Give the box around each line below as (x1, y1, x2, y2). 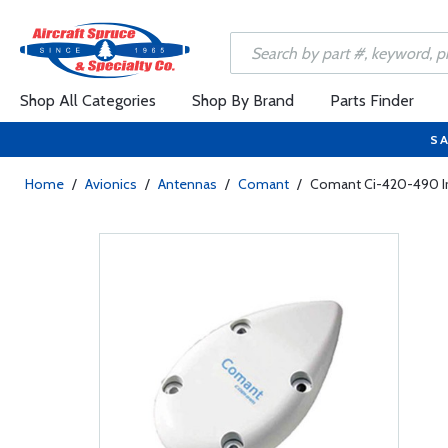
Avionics (85, 175, 137, 193)
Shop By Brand (192, 91, 294, 110)
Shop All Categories (20, 91, 156, 110)
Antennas (158, 175, 217, 193)
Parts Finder (330, 91, 414, 110)
